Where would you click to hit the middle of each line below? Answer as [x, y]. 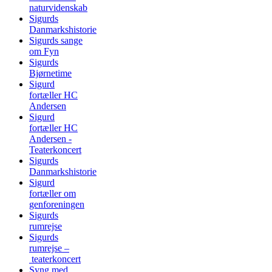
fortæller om [53, 193]
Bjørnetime [50, 73]
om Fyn [44, 51]
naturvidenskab [58, 7]
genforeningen [57, 204]
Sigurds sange [56, 40]
